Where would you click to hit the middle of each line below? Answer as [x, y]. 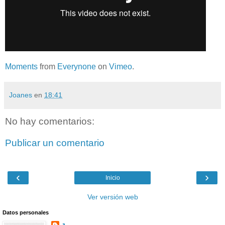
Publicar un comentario [55, 143]
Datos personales [26, 212]
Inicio [113, 178]
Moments [21, 66]
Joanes [21, 95]
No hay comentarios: [50, 121]
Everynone [77, 66]
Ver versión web [113, 197]
